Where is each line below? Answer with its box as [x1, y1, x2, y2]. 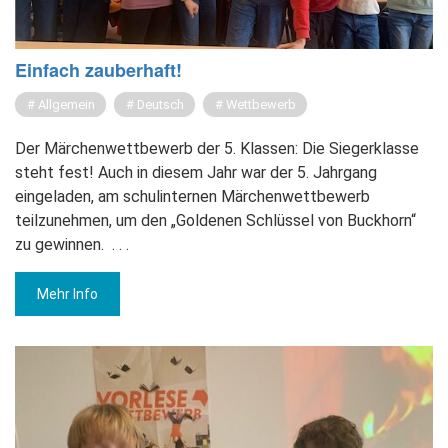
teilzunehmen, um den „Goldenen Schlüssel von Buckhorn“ [15, 211, 416, 231]
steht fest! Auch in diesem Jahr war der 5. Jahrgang [15, 163, 377, 183]
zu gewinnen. [15, 235, 104, 255]
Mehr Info [37, 286, 98, 303]
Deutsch [137, 97, 184, 113]
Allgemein [38, 97, 95, 113]
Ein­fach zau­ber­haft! [15, 57, 182, 84]
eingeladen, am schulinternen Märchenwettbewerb [15, 187, 370, 207]
